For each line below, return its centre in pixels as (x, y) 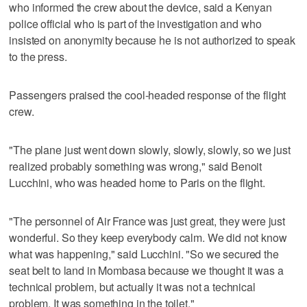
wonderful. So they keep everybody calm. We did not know (148, 237)
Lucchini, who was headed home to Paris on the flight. (137, 182)
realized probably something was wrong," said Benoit (136, 166)
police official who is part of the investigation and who (135, 23)
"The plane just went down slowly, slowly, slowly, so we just (150, 149)
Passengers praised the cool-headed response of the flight (148, 95)
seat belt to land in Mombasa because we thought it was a (146, 270)
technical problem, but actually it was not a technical (132, 286)
